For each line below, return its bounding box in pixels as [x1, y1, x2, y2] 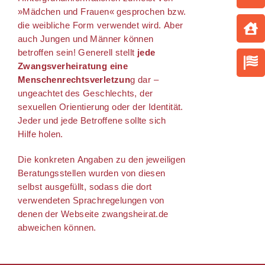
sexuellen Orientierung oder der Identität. [18, 102, 183, 112]
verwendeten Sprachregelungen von [18, 195, 164, 205]
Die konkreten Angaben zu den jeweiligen [18, 154, 186, 164]
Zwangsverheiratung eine [18, 61, 128, 71]
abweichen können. [18, 222, 96, 232]
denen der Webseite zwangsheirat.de [18, 209, 169, 219]
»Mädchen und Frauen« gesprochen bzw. [18, 7, 186, 17]
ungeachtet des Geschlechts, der [18, 88, 153, 98]
